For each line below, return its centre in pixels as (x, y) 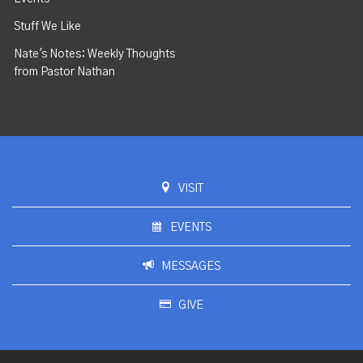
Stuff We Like (48, 27)
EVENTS (191, 228)
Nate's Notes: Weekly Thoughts (95, 55)
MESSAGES (191, 267)
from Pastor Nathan (65, 73)
